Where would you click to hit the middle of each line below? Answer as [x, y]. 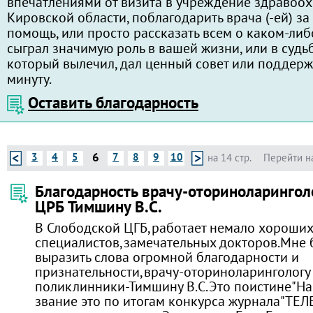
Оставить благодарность [113, 102]
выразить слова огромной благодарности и [167, 257]
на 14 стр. [230, 158]
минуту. [29, 79]
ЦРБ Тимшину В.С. [99, 206]
